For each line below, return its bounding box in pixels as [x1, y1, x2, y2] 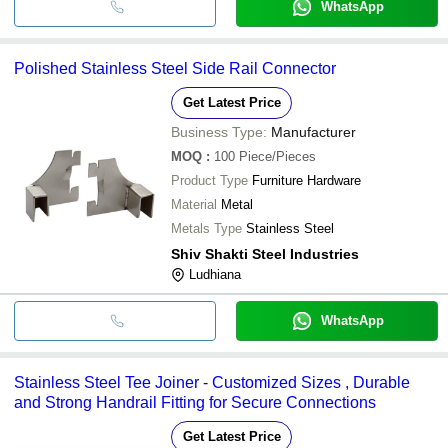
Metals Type [171, 220, 242, 236]
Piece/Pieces [239, 148, 316, 164]
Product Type [171, 172, 248, 188]
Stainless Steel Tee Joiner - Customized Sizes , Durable [14, 373, 410, 391]
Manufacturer [271, 123, 356, 140]
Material [171, 196, 217, 212]
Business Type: [171, 123, 267, 140]
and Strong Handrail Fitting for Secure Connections [14, 393, 376, 411]
